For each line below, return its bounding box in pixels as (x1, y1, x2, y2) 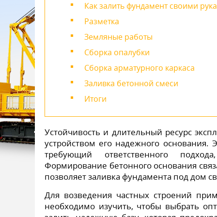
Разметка (84, 16, 119, 27)
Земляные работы (84, 31, 153, 42)
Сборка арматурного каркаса (84, 62, 195, 73)
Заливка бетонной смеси (84, 78, 178, 89)
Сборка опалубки (84, 47, 150, 58)
